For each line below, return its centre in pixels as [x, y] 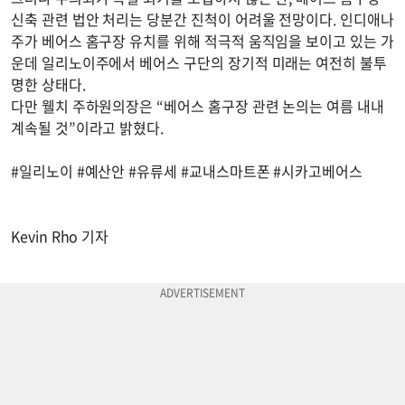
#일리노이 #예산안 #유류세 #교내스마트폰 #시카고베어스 [188, 171]
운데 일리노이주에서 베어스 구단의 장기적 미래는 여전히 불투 [199, 63]
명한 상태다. [52, 85]
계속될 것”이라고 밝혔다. [91, 128]
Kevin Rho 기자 [60, 236]
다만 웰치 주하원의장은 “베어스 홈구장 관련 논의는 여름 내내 [198, 106]
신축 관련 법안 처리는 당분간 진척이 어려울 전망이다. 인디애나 [202, 19]
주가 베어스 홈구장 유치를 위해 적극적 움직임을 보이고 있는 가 [202, 41]
